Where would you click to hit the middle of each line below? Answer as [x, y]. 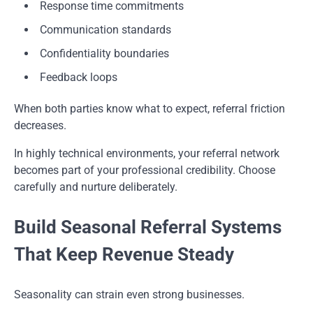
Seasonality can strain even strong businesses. [129, 295]
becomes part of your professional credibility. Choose [145, 170]
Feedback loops [79, 78]
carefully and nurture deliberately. [96, 187]
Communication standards [105, 30]
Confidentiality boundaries [104, 54]
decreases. [40, 126]
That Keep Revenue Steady [124, 255]
